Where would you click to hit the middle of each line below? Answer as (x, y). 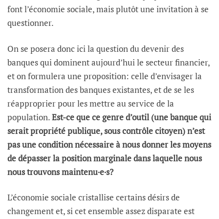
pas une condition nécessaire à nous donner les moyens (109, 144)
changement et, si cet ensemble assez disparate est (101, 211)
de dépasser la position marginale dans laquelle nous (105, 158)
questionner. (31, 23)
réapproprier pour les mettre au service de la (91, 103)
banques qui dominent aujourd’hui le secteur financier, (109, 62)
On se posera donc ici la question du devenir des (96, 48)
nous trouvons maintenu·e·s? (60, 172)
